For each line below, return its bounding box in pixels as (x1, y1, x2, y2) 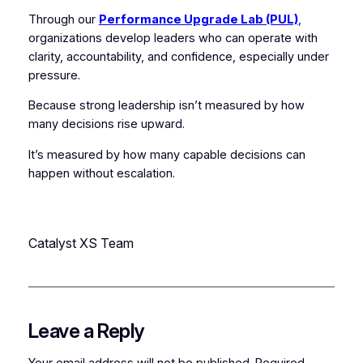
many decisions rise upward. (28, 117, 185, 132)
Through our (28, 11, 99, 27)
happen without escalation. (28, 165, 175, 181)
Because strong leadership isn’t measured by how (28, 98, 305, 113)
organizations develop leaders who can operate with (28, 30, 318, 45)
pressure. (28, 67, 80, 83)
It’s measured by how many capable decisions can (28, 147, 305, 162)
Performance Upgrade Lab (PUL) (98, 11, 298, 27)
